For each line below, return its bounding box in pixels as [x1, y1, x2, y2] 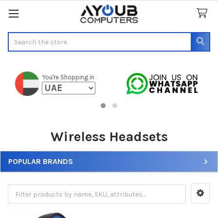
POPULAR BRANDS [8, 156, 73, 166]
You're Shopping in [42, 73, 95, 81]
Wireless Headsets [50, 128, 168, 145]
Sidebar [8, 166, 44, 178]
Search [8, 33, 30, 41]
